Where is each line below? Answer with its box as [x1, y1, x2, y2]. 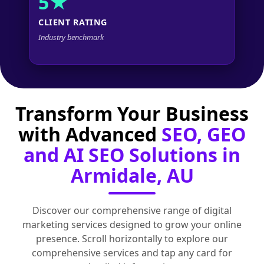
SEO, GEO [161, 121, 246, 147]
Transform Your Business [15, 101, 249, 127]
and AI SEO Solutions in [24, 142, 240, 168]
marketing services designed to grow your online [22, 218, 242, 232]
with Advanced [18, 121, 157, 147]
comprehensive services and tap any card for [32, 246, 232, 260]
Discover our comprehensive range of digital [32, 204, 232, 217]
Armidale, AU [70, 163, 194, 189]
